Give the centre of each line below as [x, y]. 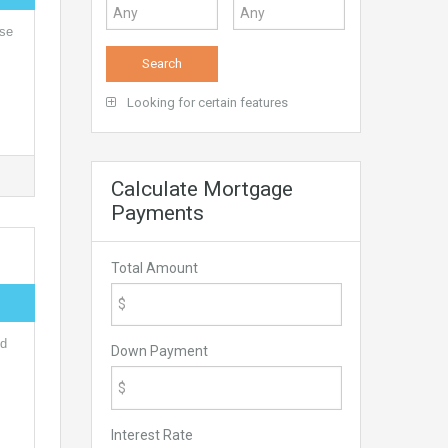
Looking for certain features [206, 102]
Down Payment [159, 351]
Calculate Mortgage [202, 188]
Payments [157, 212]
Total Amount [154, 267]
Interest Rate [151, 434]
